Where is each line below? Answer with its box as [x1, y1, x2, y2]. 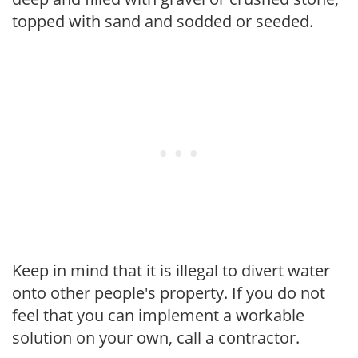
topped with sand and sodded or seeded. [12, 10, 313, 32]
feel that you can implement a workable [12, 304, 304, 326]
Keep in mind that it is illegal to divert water [12, 259, 330, 281]
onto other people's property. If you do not [12, 281, 325, 304]
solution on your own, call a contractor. [12, 326, 300, 348]
